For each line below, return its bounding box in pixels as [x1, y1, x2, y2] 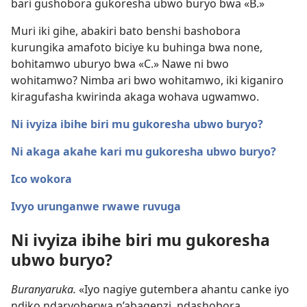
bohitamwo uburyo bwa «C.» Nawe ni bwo [11, 56, 229, 71]
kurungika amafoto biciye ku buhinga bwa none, [11, 40, 262, 55]
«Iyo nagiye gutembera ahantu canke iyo [76, 282, 289, 297]
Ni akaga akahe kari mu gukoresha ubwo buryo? [11, 144, 276, 159]
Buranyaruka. [11, 282, 76, 297]
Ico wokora [11, 171, 72, 186]
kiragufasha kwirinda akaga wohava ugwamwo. [11, 89, 259, 104]
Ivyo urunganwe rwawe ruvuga [11, 199, 181, 214]
